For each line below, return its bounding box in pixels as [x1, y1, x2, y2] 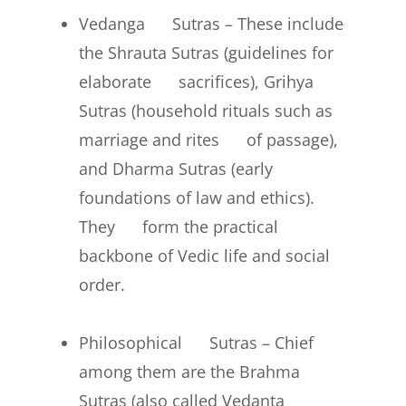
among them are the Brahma [79, 361, 301, 383]
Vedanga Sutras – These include [79, 13, 344, 35]
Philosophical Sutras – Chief [79, 332, 314, 354]
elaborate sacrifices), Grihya [79, 71, 314, 93]
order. [79, 274, 126, 296]
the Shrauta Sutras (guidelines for [79, 42, 334, 64]
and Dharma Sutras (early [79, 158, 274, 180]
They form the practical [79, 216, 279, 238]
